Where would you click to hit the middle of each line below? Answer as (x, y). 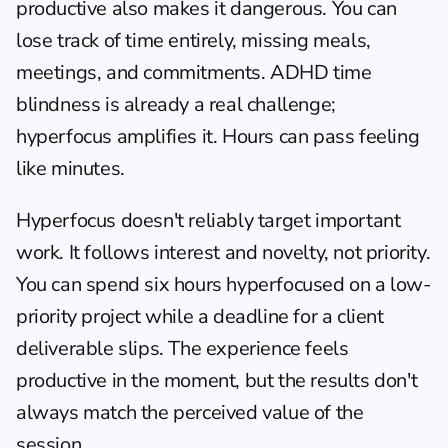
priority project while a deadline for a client (200, 316)
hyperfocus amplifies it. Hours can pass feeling (218, 136)
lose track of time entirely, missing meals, (193, 40)
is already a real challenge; (218, 104)
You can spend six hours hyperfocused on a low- (223, 284)
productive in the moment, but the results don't (217, 380)
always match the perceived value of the (190, 412)
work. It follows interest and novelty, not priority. (223, 252)
